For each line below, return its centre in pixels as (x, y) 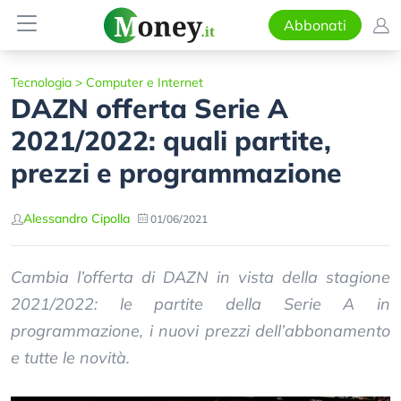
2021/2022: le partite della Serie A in (200, 304)
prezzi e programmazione (176, 173)
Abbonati (315, 25)
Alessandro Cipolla (77, 218)
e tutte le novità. (70, 358)
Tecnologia (41, 82)
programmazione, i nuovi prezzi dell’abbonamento (200, 331)
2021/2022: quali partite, (171, 141)
